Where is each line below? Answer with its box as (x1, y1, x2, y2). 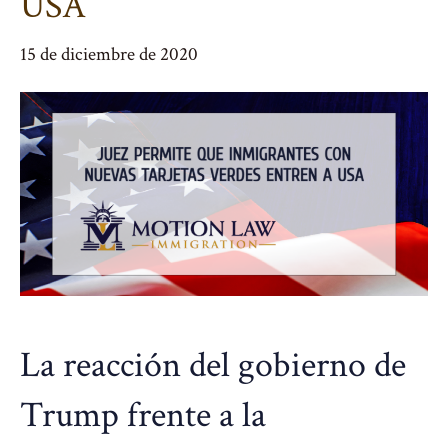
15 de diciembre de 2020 (20, 42, 198, 67)
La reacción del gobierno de (20, 342, 406, 389)
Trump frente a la (20, 392, 266, 439)
